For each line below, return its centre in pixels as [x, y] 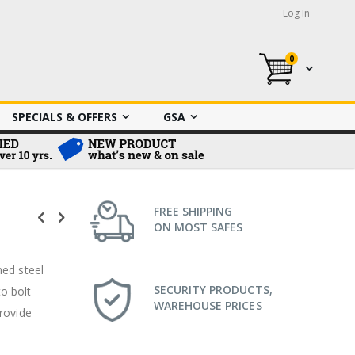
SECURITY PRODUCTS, [213, 290]
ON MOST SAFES [198, 227]
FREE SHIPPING [193, 211]
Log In [296, 13]
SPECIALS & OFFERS [65, 117]
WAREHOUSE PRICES [208, 305]
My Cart [313, 67]
